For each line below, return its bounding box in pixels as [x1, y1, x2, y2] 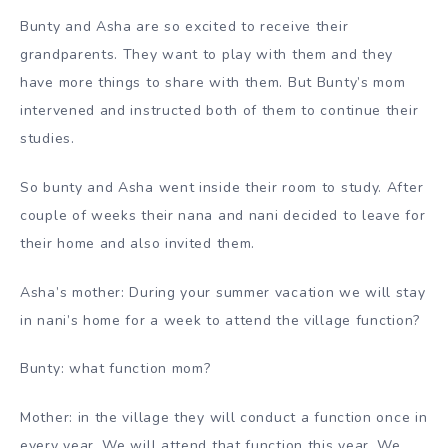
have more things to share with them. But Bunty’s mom [20, 72, 406, 92]
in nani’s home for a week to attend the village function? [20, 310, 420, 330]
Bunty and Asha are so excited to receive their [20, 16, 349, 36]
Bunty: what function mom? [20, 359, 211, 379]
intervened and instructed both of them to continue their [20, 100, 419, 120]
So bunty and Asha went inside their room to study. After [20, 177, 424, 197]
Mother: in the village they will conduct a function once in [20, 408, 428, 428]
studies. [20, 128, 75, 148]
